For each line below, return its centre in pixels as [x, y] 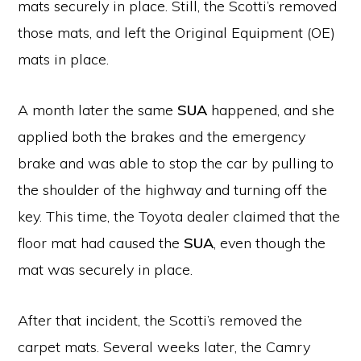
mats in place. [64, 59]
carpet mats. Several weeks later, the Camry [164, 347]
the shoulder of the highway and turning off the [173, 190]
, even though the [270, 243]
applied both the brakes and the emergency [162, 137]
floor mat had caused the [101, 243]
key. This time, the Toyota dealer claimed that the [179, 216]
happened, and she [271, 110]
